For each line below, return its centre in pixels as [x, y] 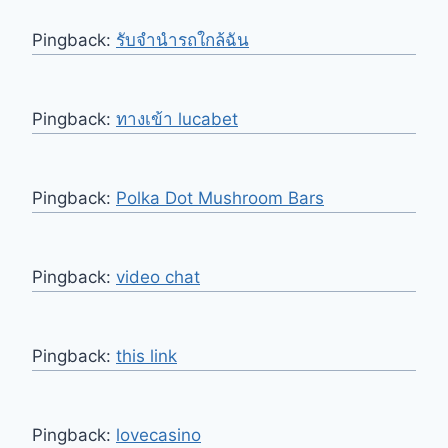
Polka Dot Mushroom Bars [220, 198]
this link [146, 356]
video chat [158, 277]
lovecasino [158, 435]
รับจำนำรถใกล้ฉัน [182, 40]
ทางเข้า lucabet [177, 119]
